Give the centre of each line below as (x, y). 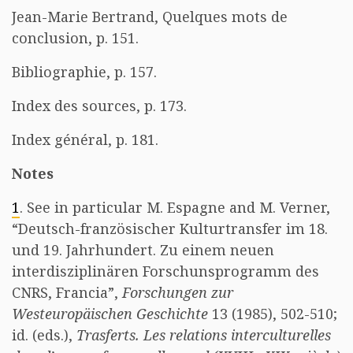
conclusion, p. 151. (75, 38)
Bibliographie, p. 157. (84, 72)
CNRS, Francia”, (67, 292)
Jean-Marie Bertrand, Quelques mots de (150, 17)
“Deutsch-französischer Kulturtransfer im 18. (170, 229)
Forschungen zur (178, 292)
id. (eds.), (44, 335)
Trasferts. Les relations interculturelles (204, 335)
